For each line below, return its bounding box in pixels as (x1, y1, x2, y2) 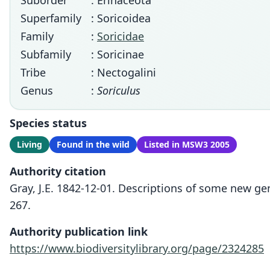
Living (17, 139, 42, 150)
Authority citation (10, 164, 106, 178)
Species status (10, 116, 87, 130)
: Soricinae (91, 47, 144, 61)
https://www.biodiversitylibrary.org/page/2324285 (10, 241, 264, 256)
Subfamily (20, 47, 71, 61)
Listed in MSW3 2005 (144, 139, 230, 150)
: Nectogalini (91, 65, 156, 80)
